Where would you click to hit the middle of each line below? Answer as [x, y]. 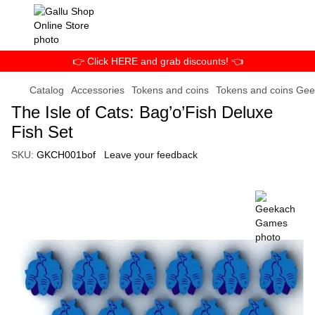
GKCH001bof [65, 155]
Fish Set [42, 132]
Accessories [98, 90]
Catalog [47, 90]
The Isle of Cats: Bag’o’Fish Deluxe [142, 112]
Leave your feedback [151, 155]
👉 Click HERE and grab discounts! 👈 [157, 61]
